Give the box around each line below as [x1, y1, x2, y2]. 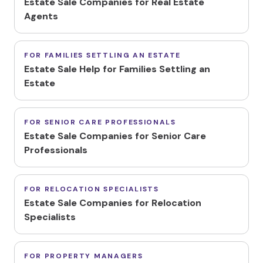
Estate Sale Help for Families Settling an [24, 63, 210, 75]
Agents [24, 10, 58, 22]
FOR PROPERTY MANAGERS [24, 251, 143, 261]
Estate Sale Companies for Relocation [24, 197, 201, 209]
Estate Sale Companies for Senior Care [24, 130, 206, 142]
